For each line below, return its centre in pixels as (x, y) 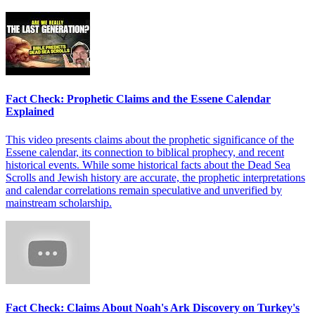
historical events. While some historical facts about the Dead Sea (148, 165)
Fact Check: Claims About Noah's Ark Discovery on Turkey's (153, 307)
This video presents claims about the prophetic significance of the (150, 139)
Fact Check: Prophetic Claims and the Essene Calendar (138, 99)
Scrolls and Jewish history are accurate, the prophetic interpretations (155, 177)
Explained (30, 112)
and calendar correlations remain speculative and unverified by (144, 190)
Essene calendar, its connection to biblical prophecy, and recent (145, 152)
